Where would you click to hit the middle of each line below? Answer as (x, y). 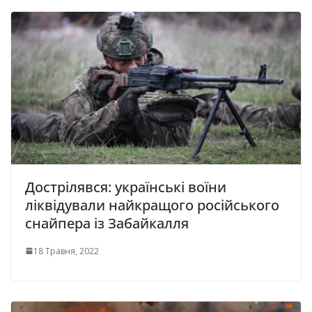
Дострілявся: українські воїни (126, 187)
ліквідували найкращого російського (152, 205)
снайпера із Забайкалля (107, 223)
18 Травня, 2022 (66, 251)
